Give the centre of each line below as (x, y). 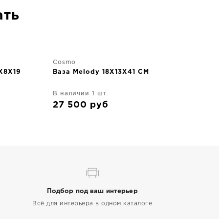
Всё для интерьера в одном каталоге (92, 204)
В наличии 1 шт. (81, 93)
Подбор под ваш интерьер (92, 191)
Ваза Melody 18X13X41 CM (101, 72)
